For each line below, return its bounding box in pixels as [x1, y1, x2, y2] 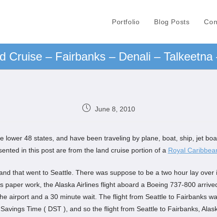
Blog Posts [154, 18, 190, 26]
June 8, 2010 [94, 105, 135, 113]
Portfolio [111, 18, 140, 26]
